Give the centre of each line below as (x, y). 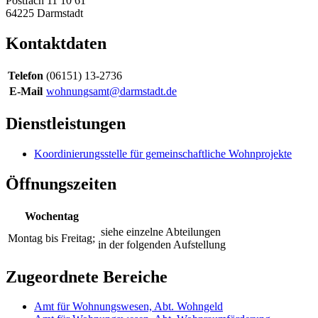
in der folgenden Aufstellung (162, 244)
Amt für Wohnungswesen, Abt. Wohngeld (128, 307)
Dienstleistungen (66, 123)
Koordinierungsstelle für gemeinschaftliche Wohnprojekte (163, 153)
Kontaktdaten (56, 44)
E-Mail (26, 92)
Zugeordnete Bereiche (87, 276)
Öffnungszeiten (61, 183)
